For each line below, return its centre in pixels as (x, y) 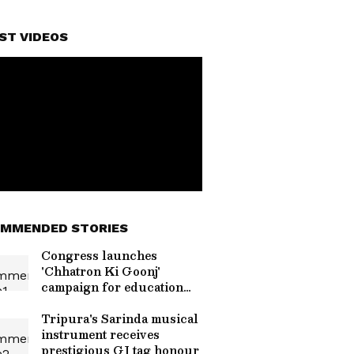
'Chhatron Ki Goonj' (101, 271)
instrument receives (100, 334)
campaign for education (112, 287)
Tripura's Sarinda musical (120, 318)
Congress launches (99, 255)
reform (62, 303)
